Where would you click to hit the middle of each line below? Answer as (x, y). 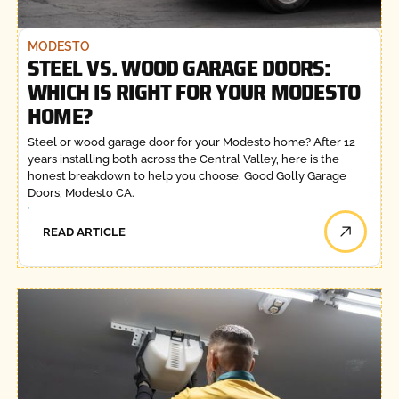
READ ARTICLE (85, 232)
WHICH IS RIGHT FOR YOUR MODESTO (194, 91)
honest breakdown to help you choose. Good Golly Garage (187, 176)
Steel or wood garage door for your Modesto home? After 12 (191, 142)
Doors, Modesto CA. (81, 193)
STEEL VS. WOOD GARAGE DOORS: (179, 67)
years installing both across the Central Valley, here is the (183, 159)
